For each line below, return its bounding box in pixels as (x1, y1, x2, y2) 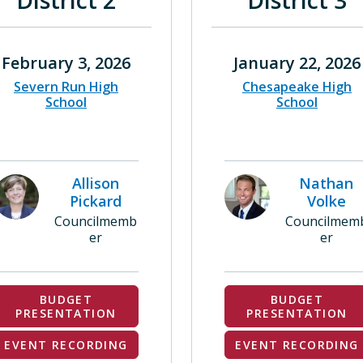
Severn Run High (14, 78, 118, 96)
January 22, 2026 (233, 52, 361, 74)
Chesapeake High (242, 78, 352, 96)
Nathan (299, 173, 353, 193)
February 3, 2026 (2, 52, 130, 74)
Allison (71, 173, 119, 193)
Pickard (69, 191, 122, 211)
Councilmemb (53, 212, 137, 230)
